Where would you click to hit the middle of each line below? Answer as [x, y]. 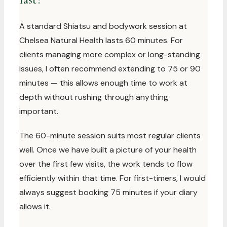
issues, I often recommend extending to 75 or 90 [110, 69]
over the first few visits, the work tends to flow [106, 164]
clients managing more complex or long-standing [110, 54]
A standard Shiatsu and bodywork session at [103, 26]
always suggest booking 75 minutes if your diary [108, 192]
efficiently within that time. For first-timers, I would [112, 178]
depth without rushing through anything [94, 97]
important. [39, 111]
